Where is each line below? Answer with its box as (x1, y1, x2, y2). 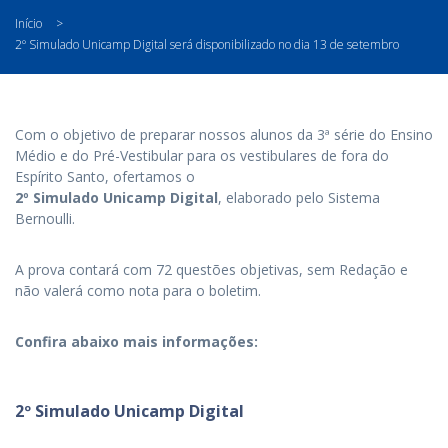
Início (15, 15, 42, 32)
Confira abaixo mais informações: (15, 332, 258, 351)
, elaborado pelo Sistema (218, 188, 380, 207)
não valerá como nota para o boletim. (15, 281, 261, 300)
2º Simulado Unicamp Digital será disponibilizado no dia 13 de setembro (15, 36, 399, 53)
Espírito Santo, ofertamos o (15, 167, 195, 186)
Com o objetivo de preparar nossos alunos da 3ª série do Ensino (15, 125, 433, 144)
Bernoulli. (15, 209, 75, 228)
